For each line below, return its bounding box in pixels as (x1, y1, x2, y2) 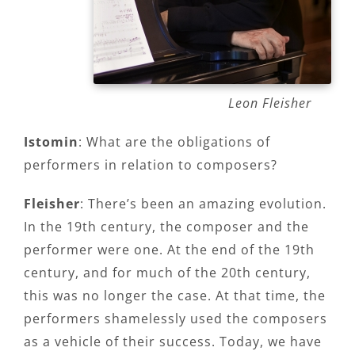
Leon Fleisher (228, 94, 311, 113)
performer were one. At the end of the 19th (24, 241, 315, 259)
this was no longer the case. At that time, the (24, 287, 326, 305)
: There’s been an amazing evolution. (80, 195, 326, 213)
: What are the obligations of (78, 133, 270, 151)
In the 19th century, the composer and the (24, 218, 309, 236)
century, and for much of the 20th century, (24, 264, 311, 282)
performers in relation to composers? (24, 156, 277, 174)
